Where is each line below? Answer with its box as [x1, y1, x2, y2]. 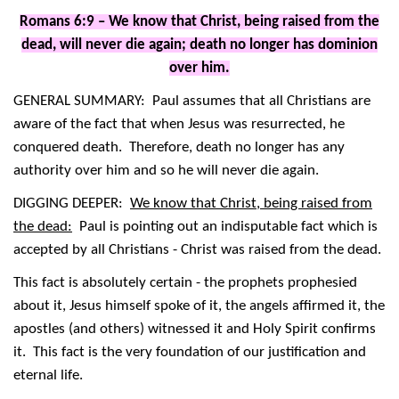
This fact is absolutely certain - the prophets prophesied [13, 275, 357, 291]
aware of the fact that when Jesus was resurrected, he [13, 117, 345, 133]
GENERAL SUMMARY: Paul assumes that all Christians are [13, 94, 370, 110]
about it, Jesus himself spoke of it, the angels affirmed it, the [13, 298, 385, 314]
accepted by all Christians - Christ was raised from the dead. [13, 242, 381, 258]
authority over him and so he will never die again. [13, 163, 322, 179]
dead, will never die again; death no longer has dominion [21, 37, 378, 53]
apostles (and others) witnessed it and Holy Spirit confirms [13, 322, 376, 338]
